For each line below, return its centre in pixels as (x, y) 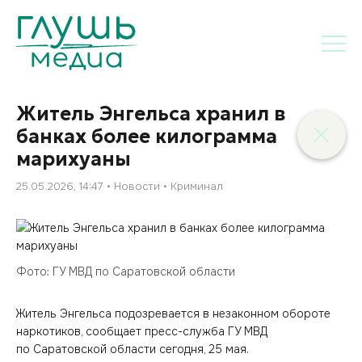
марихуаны (74, 159)
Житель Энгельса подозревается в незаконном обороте (173, 314)
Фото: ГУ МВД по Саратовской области (126, 271)
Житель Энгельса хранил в (151, 114)
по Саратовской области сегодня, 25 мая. (133, 349)
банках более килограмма (147, 137)
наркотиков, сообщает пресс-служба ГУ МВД (142, 331)
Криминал (197, 186)
